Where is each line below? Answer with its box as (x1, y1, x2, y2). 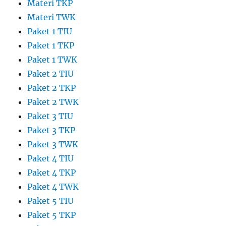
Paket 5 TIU (27, 196, 74, 206)
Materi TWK (27, 12, 76, 23)
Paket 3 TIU (27, 111, 74, 122)
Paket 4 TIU (27, 153, 74, 164)
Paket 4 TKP (27, 167, 76, 178)
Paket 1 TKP (27, 40, 75, 51)
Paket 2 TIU (27, 69, 74, 79)
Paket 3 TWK (27, 139, 79, 150)
